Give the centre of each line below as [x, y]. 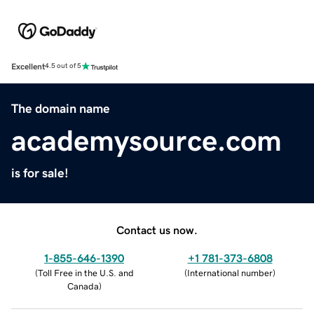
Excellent [28, 66]
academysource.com [146, 141]
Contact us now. [157, 230]
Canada [83, 286]
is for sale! [40, 173]
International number [230, 273]
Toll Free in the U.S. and [86, 273]
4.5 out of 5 [63, 66]
